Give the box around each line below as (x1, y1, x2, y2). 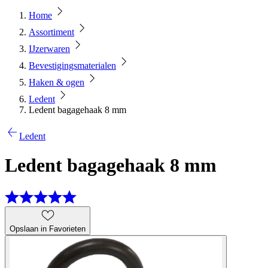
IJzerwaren (29, 44, 70, 54)
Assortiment (29, 27, 74, 37)
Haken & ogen (29, 77, 84, 87)
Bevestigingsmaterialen (29, 60, 116, 71)
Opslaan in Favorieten (10, 224, 86, 233)
